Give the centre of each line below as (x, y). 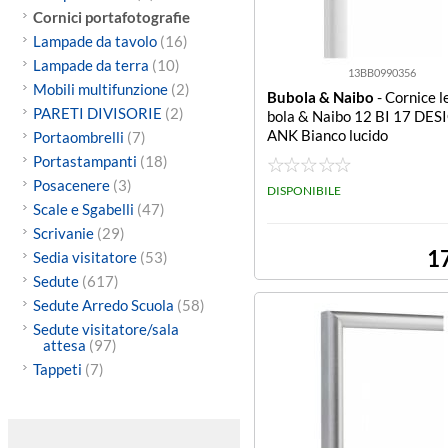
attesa (65, 345)
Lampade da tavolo (96, 41)
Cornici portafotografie (111, 17)
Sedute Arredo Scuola (104, 305)
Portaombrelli (79, 137)
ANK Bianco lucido (327, 135)
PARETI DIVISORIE (98, 113)
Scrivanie (64, 233)
